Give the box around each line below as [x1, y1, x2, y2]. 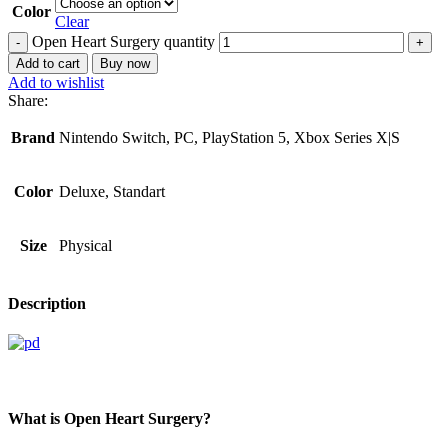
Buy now [100, 55, 150, 71]
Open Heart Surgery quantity [32, 32, 215, 50]
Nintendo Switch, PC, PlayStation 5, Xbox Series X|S [59, 128, 400, 146]
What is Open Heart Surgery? [8, 409, 211, 427]
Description [8, 295, 86, 313]
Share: [8, 91, 48, 109]
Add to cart [16, 55, 80, 71]
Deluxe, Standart [59, 182, 165, 200]
